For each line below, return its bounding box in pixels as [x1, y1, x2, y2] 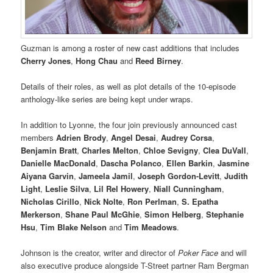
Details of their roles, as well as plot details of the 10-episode [21, 80, 236, 92]
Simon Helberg [144, 208, 202, 220]
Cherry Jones [21, 54, 71, 66]
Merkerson [21, 208, 61, 220]
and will [221, 246, 247, 258]
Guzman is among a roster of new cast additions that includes [21, 41, 240, 54]
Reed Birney [135, 54, 182, 66]
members [21, 131, 57, 143]
